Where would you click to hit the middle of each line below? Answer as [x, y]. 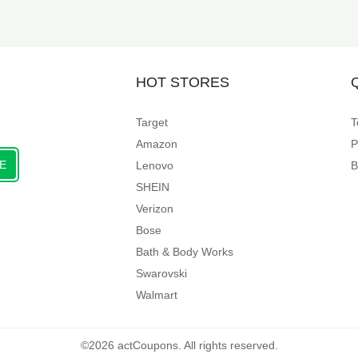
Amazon [157, 144]
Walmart [157, 295]
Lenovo [155, 165]
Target [152, 122]
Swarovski [162, 273]
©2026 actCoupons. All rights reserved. [179, 345]
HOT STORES [183, 82]
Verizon [155, 209]
